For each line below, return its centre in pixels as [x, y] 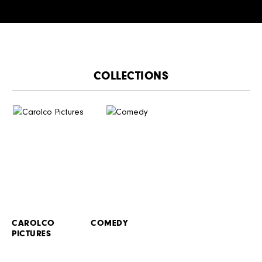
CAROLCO [33, 223]
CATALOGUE [201, 76]
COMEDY [110, 223]
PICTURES [31, 234]
